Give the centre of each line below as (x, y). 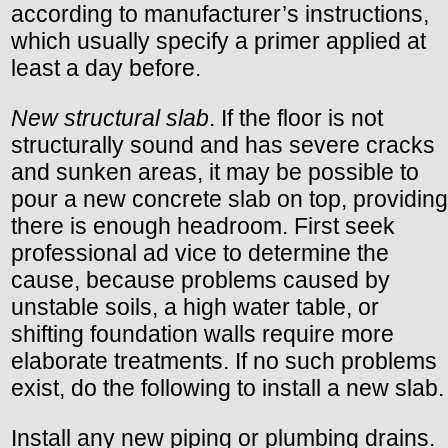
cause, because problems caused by (200, 280)
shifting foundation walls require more (202, 334)
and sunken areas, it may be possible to (215, 172)
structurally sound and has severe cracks (223, 145)
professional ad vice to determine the (200, 253)
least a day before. (106, 68)
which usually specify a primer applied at (218, 41)
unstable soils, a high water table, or (195, 307)
